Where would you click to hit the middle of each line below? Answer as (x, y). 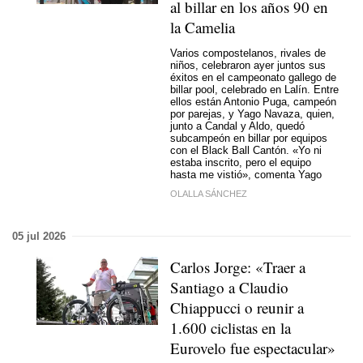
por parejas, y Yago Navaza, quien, (252, 114)
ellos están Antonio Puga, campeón (253, 102)
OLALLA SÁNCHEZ (209, 193)
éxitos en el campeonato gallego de (253, 78)
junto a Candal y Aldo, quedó (237, 126)
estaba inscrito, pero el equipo (241, 163)
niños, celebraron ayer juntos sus (248, 66)
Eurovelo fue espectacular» (253, 348)
